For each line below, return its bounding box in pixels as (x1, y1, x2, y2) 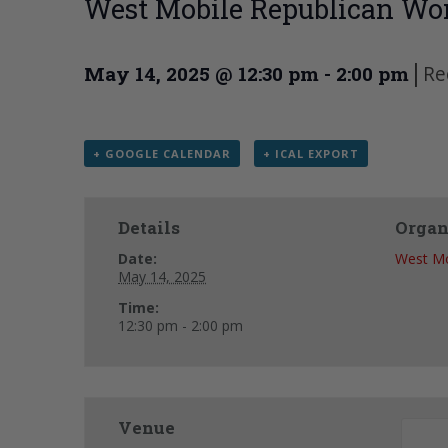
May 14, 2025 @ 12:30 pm (84, 61, 319, 87)
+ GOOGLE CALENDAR (93, 146, 231, 162)
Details (118, 216, 181, 240)
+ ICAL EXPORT (262, 146, 359, 162)
